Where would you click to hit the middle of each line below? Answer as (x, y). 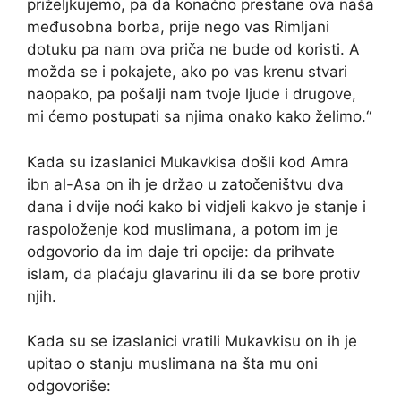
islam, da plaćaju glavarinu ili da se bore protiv (193, 273)
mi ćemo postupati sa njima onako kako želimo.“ (199, 116)
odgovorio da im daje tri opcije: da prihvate (181, 251)
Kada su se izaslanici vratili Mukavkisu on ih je (192, 341)
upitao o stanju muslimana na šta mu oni (172, 363)
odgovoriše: (69, 386)
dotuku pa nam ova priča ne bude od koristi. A (193, 49)
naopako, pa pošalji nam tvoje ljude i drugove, (192, 94)
